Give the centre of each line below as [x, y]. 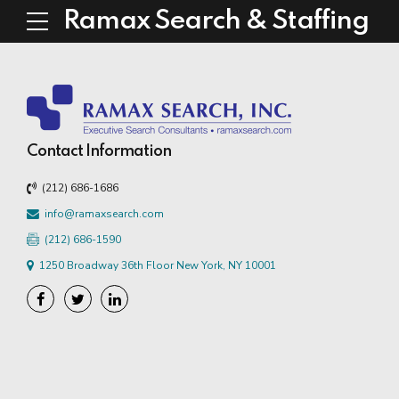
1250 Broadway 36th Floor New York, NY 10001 [158, 265]
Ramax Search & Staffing [216, 21]
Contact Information [99, 151]
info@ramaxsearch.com [104, 213]
